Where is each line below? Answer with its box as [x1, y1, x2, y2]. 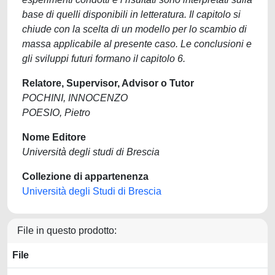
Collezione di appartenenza [22, 171, 149, 182]
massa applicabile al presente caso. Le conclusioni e [22, 39, 252, 49]
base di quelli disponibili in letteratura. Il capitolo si [22, 9, 241, 20]
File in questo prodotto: [17, 225, 117, 236]
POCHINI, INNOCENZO [22, 93, 128, 103]
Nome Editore [22, 132, 86, 142]
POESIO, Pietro [22, 107, 90, 118]
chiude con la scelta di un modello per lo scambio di [22, 24, 247, 34]
